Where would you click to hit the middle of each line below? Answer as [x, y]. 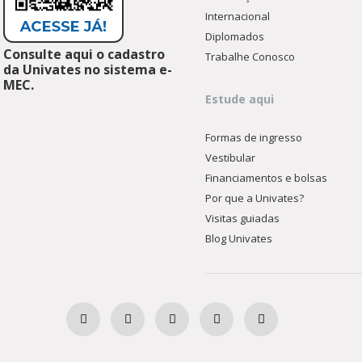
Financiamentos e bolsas [267, 178]
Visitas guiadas [243, 218]
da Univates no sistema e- [88, 69]
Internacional [238, 16]
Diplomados [235, 36]
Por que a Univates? [255, 198]
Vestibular [231, 158]
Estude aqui [240, 99]
